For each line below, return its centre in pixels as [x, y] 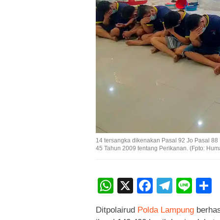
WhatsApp [150, 186]
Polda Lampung [166, 210]
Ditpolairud [117, 210]
